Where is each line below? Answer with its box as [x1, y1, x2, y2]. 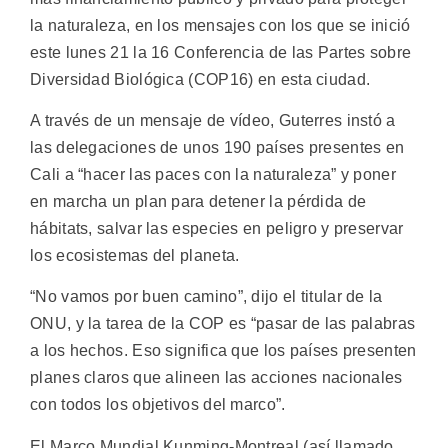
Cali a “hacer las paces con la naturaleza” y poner [30, 165, 396, 183]
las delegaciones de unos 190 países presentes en [30, 138, 405, 156]
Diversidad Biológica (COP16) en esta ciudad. [30, 70, 371, 88]
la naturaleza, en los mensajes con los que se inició [30, 16, 411, 34]
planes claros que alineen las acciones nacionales [30, 369, 403, 387]
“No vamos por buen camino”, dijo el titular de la [30, 288, 383, 306]
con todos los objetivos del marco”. [30, 396, 286, 414]
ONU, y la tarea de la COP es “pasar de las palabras [30, 315, 416, 333]
